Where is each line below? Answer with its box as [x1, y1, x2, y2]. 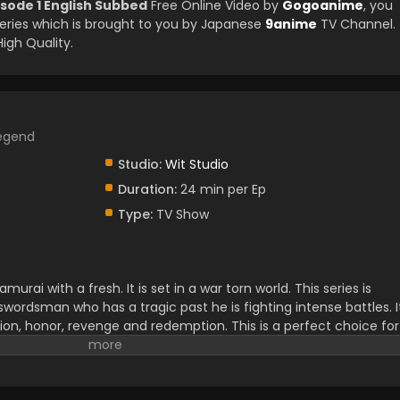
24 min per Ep [176, 180, 266, 198]
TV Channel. [317, 15, 396, 33]
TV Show [152, 205, 209, 223]
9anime [265, 15, 317, 33]
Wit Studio [164, 155, 229, 173]
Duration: [117, 180, 177, 198]
